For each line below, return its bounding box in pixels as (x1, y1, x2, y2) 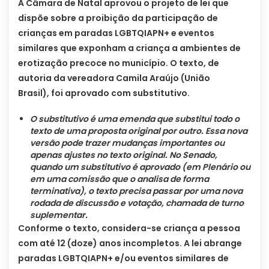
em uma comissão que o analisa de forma (30, 172, 209, 185)
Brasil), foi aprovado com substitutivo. (18, 86, 190, 99)
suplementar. (30, 208, 88, 221)
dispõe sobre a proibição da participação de (18, 11, 218, 24)
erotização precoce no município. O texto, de (18, 56, 219, 69)
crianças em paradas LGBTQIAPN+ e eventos (18, 26, 214, 39)
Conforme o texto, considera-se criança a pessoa (18, 222, 240, 234)
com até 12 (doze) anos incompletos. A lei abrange (18, 237, 242, 249)
